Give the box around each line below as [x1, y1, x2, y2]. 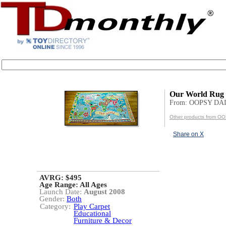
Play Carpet [74, 202, 110, 210]
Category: [40, 202, 71, 210]
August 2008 [84, 188, 125, 196]
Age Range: [39, 181, 80, 189]
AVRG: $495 [39, 174, 82, 182]
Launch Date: [39, 188, 84, 196]
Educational [74, 209, 111, 217]
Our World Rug [169, 90, 224, 98]
